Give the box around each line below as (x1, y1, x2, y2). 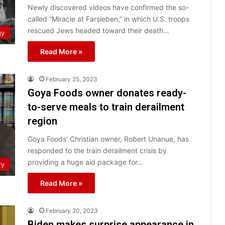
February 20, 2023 (46, 206, 98, 214)
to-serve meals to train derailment (28, 100, 184, 113)
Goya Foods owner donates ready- (28, 86, 186, 99)
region (28, 115, 57, 127)
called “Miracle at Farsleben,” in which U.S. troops (28, 14, 189, 23)
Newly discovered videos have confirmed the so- (28, 3, 189, 12)
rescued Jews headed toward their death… (28, 26, 169, 35)
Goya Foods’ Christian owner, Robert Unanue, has (28, 134, 189, 143)
